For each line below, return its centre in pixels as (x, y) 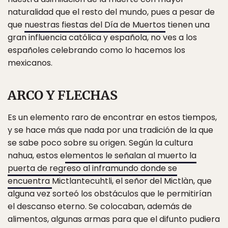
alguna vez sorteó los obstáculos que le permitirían (110, 194)
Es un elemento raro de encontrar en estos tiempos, (112, 118)
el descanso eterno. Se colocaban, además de (100, 207)
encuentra (30, 181)
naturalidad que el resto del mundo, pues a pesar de (111, 12)
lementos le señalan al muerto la (131, 156)
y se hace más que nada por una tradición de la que (110, 130)
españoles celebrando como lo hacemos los (96, 50)
